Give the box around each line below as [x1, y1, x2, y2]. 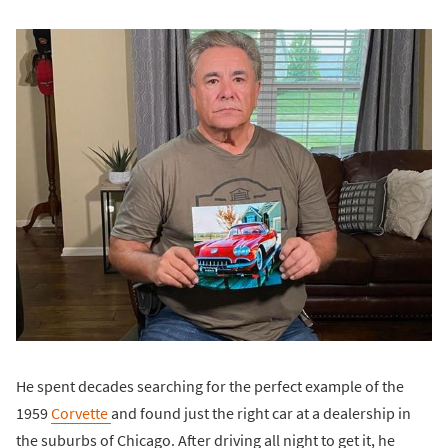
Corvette [51, 402, 111, 423]
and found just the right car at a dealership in [111, 402, 411, 423]
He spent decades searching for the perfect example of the [16, 375, 404, 396]
